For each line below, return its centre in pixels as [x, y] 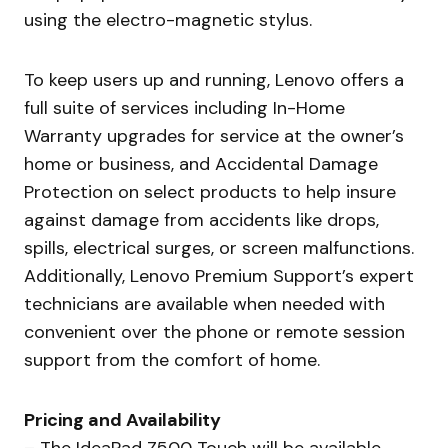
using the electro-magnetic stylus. [168, 19]
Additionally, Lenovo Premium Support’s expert [219, 275]
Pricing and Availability [122, 419]
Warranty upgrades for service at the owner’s [214, 135]
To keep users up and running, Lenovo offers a [214, 79]
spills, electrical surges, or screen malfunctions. [219, 247]
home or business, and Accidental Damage [201, 163]
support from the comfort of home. [172, 359]
